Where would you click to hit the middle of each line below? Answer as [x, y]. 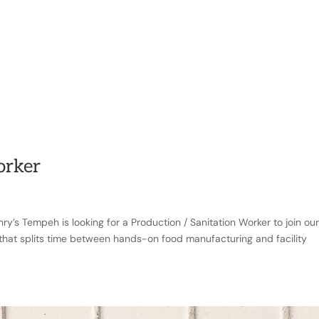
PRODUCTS [62, 58]
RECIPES [140, 58]
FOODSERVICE [228, 58]
